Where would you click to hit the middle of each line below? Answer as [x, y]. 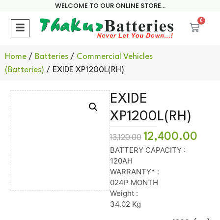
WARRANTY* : [135, 172]
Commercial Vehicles [115, 57]
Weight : [124, 193]
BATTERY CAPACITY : [148, 150]
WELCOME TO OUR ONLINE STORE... [110, 6]
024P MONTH [134, 183]
